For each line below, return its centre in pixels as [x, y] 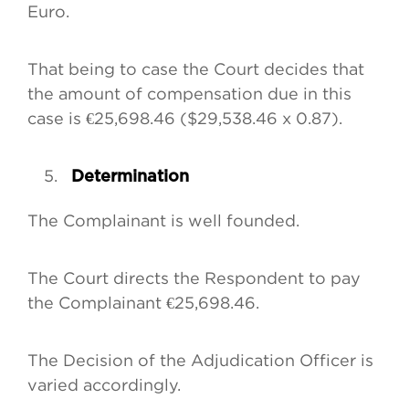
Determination [128, 178]
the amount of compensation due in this [189, 94]
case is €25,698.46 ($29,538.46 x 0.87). [187, 119]
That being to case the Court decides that [196, 69]
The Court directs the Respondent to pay [194, 278]
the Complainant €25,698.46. [146, 303]
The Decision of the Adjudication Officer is [200, 361]
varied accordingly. [106, 385]
